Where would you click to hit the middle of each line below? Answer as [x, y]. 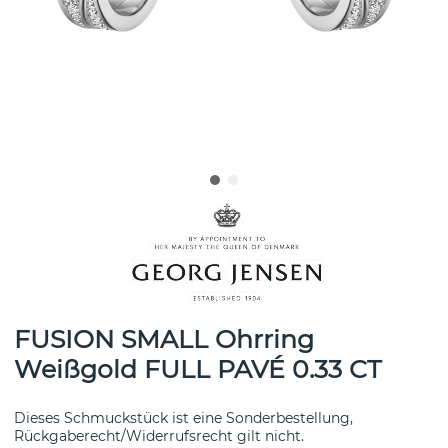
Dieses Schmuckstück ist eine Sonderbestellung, [183, 418]
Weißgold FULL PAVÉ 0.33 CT [197, 369]
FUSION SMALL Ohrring [164, 339]
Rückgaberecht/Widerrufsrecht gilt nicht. [159, 436]
